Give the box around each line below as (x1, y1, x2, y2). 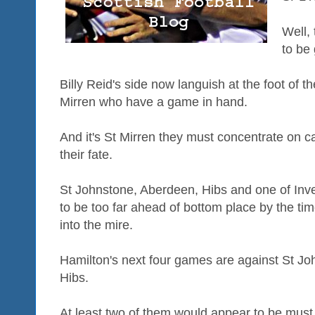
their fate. (60, 147, 112, 162)
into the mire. (60, 217, 133, 232)
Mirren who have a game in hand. (60, 94, 247, 109)
